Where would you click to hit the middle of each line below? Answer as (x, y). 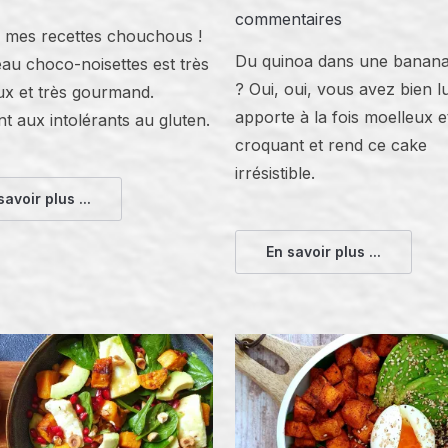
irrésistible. (275, 173)
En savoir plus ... (324, 252)
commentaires (289, 19)
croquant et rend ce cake (331, 145)
